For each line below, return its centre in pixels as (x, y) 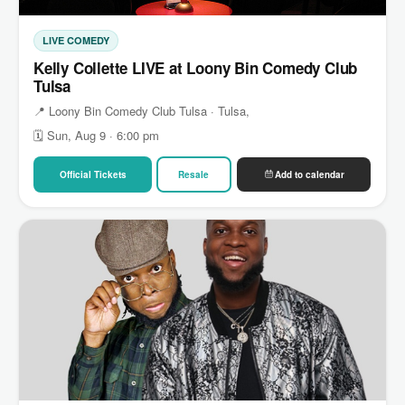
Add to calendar (309, 174)
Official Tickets (93, 174)
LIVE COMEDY (76, 40)
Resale (194, 174)
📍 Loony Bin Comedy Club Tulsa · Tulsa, (141, 110)
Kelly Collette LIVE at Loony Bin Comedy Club (196, 67)
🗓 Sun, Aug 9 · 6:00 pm (96, 135)
